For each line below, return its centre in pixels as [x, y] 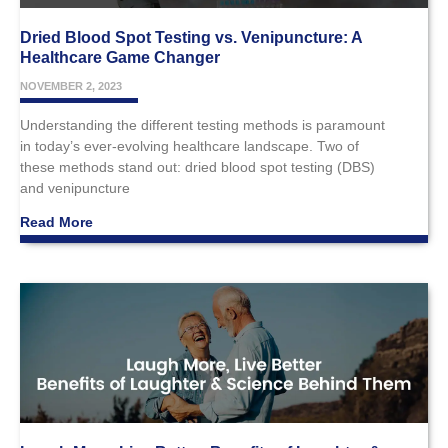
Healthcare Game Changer [120, 57]
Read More [56, 221]
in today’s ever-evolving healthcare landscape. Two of [189, 145]
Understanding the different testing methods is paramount [202, 124]
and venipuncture [75, 187]
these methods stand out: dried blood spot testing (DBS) [197, 166]
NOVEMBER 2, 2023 [71, 85]
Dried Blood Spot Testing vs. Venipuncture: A [191, 37]
